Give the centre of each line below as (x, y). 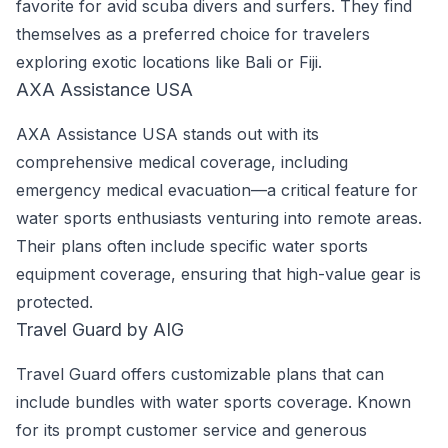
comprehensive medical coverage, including (182, 162)
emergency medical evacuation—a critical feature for (217, 190)
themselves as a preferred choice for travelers (193, 34)
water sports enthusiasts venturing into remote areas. (219, 218)
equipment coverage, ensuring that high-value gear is (218, 274)
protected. (54, 302)
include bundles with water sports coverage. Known (213, 402)
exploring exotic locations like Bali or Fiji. (169, 62)
